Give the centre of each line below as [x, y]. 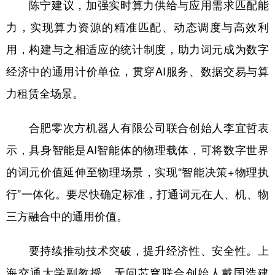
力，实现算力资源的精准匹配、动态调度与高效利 [137, 27]
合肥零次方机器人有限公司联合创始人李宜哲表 [137, 127]
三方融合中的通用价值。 [67, 216]
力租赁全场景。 [45, 93]
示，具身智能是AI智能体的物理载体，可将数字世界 [137, 149]
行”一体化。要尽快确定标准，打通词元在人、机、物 [137, 194]
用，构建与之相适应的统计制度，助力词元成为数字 [137, 49]
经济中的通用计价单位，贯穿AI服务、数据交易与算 [137, 71]
